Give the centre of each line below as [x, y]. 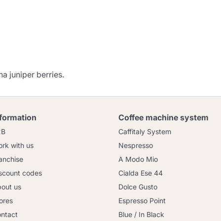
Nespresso [136, 145]
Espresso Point [142, 201]
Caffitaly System [145, 131]
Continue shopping [58, 39]
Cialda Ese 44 [141, 173]
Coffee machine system [164, 117]
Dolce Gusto [138, 187]
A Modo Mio [138, 159]
